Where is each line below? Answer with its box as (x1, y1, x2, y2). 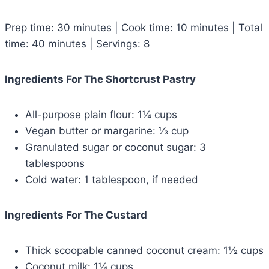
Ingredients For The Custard (5, 208, 147, 221)
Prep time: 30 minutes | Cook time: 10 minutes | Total (5, 21, 262, 34)
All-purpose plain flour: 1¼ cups (25, 108, 177, 121)
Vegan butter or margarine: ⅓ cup (25, 124, 189, 137)
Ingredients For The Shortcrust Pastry (5, 73, 196, 85)
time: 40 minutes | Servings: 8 (5, 37, 150, 50)
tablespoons (25, 157, 85, 169)
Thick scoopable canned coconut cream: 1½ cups (25, 244, 264, 256)
